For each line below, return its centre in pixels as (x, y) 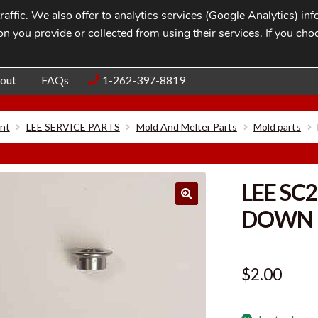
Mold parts (278, 127)
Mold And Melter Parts (186, 127)
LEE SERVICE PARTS (73, 127)
